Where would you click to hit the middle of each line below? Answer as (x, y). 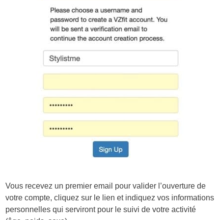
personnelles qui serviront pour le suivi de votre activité (101, 209)
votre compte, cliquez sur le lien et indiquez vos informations (110, 197)
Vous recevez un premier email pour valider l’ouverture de (106, 186)
